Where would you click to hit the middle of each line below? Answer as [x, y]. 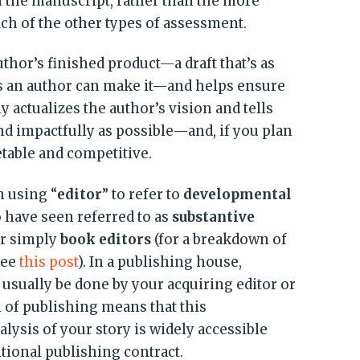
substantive [214, 217]
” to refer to [143, 194]
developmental [238, 194]
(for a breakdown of [219, 239]
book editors [106, 239]
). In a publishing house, [160, 262]
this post [49, 262]
